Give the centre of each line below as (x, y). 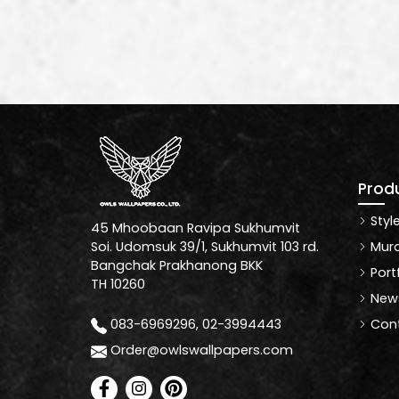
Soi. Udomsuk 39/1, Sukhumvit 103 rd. (205, 247)
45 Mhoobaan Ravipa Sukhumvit (195, 228)
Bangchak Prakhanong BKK (177, 266)
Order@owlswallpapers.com (202, 350)
